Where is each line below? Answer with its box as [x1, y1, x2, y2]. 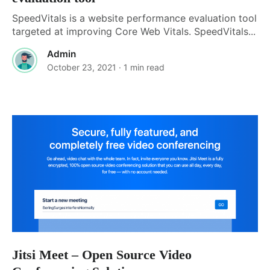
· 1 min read [119, 62, 165, 73]
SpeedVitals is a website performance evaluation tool [12, 12, 257, 25]
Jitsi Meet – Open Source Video [12, 246, 192, 262]
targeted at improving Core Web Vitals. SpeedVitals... [12, 25, 256, 38]
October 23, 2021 [47, 62, 116, 73]
